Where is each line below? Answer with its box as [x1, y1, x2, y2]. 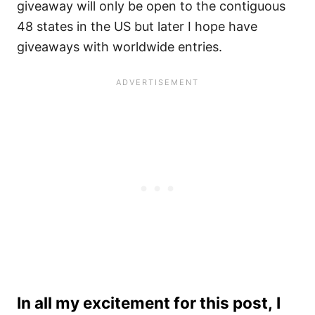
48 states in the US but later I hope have [17, 19, 257, 34]
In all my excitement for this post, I [17, 293, 281, 312]
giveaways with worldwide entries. [17, 39, 222, 54]
